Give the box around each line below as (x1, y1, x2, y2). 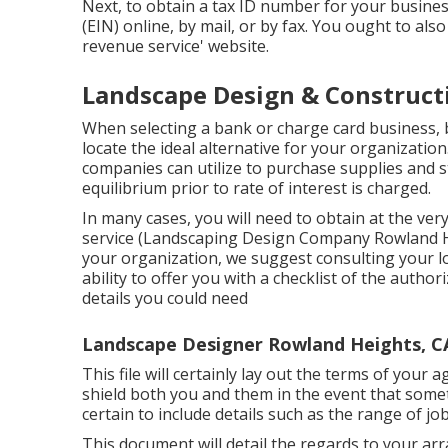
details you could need (82, 287, 248, 309)
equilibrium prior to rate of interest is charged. (82, 177, 431, 199)
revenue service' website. (82, 35, 269, 57)
